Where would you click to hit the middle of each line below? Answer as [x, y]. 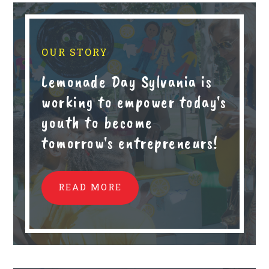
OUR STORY [75, 52]
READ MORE [90, 186]
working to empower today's [134, 101]
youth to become [97, 122]
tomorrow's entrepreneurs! [130, 142]
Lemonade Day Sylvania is [127, 81]
